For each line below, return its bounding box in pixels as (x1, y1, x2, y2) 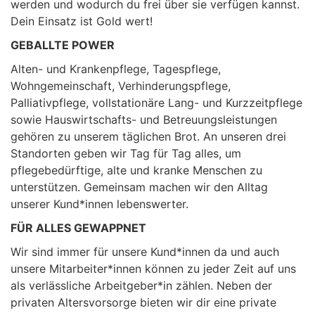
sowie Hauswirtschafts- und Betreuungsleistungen (11, 112, 277, 127)
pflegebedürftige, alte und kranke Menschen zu (11, 163, 262, 177)
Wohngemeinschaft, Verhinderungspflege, (11, 79, 231, 93)
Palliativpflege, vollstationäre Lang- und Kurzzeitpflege (11, 96, 302, 110)
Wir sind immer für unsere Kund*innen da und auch (11, 245, 279, 259)
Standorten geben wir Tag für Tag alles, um (11, 146, 241, 160)
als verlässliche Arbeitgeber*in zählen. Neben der (11, 278, 272, 292)
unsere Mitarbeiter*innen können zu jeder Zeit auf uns (11, 262, 296, 276)
